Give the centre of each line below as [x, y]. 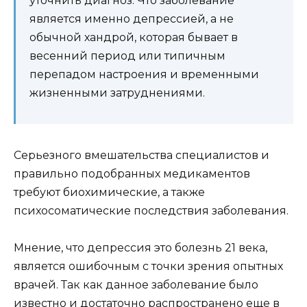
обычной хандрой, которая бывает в [134, 37]
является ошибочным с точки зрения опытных [148, 266]
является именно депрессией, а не [132, 19]
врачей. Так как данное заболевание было [136, 284]
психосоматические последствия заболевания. [151, 210]
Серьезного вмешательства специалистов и [142, 155]
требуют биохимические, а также [109, 192]
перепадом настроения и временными [144, 74]
